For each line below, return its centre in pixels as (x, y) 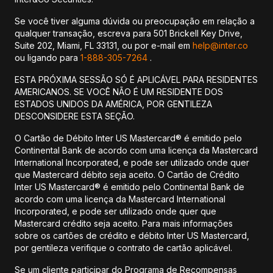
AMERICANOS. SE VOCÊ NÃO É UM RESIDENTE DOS (119, 92)
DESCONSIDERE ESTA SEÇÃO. (75, 116)
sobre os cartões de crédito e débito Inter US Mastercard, (132, 236)
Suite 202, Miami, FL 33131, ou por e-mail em (104, 45)
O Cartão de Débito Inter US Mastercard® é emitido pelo (128, 138)
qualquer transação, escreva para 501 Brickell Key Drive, (129, 33)
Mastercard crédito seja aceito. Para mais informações (124, 223)
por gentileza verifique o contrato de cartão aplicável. (123, 248)
